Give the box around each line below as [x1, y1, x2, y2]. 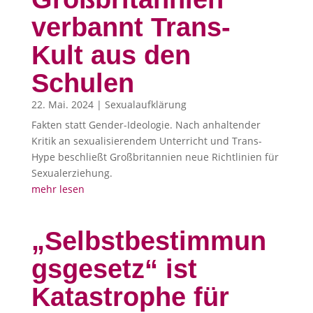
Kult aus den [31, 40, 191, 70]
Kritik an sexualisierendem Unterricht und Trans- [31, 133, 262, 147]
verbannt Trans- [31, 12, 231, 42]
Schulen [31, 68, 134, 98]
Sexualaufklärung [104, 97, 187, 111]
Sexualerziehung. [31, 166, 112, 180]
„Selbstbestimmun [31, 226, 266, 256]
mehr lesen [31, 182, 85, 196]
